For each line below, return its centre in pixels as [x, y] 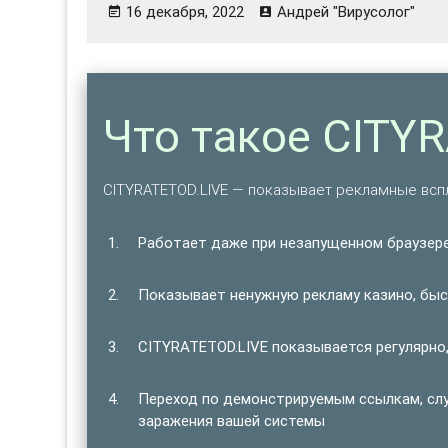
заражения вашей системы [232, 420]
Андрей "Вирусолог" [346, 12]
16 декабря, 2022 [185, 12]
